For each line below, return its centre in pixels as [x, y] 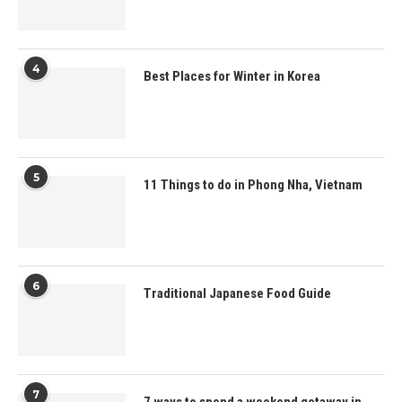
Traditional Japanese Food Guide [237, 294]
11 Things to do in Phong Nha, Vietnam [253, 185]
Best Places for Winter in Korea [232, 77]
